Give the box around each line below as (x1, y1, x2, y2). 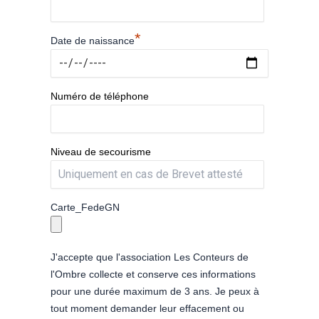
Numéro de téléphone (51, 90, 149, 102)
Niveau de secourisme (51, 145, 151, 157)
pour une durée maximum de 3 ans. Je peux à (51, 285, 259, 297)
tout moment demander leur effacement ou (51, 302, 244, 314)
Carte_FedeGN (51, 201, 120, 213)
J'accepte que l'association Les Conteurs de (51, 251, 249, 263)
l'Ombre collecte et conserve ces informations (51, 268, 256, 280)
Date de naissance (51, 34, 135, 46)
